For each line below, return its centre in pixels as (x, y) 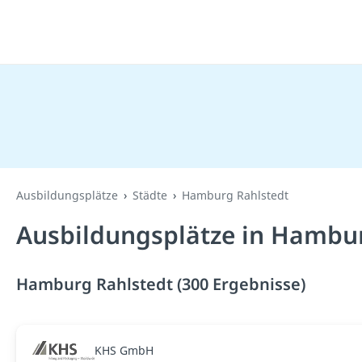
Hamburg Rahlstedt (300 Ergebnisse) (161, 284)
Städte (150, 195)
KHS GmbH (124, 350)
